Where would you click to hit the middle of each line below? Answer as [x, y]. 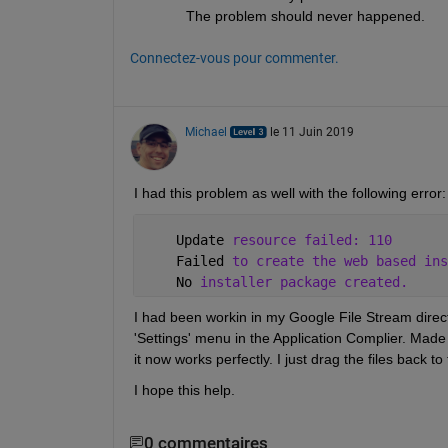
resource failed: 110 [311, 239]
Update [187, 239]
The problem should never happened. [305, 15]
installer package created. [303, 281]
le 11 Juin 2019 [311, 131]
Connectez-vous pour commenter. [234, 57]
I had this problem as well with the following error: [289, 192]
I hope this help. [184, 389]
